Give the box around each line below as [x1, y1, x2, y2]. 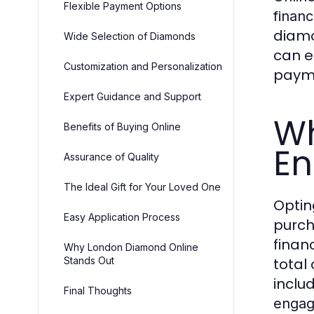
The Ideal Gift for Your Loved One [64, 181, 221, 193]
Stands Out [64, 254, 114, 267]
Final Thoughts [64, 285, 132, 297]
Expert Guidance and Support [64, 90, 201, 103]
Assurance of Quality [64, 151, 159, 163]
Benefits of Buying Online [64, 121, 181, 133]
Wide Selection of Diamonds [64, 30, 196, 43]
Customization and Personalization [64, 60, 222, 73]
